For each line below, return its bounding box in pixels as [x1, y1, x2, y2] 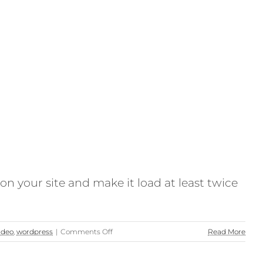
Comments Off [60, 227, 113, 237]
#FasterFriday [112, 240, 161, 249]
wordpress [16, 227, 53, 237]
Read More [208, 227, 245, 237]
